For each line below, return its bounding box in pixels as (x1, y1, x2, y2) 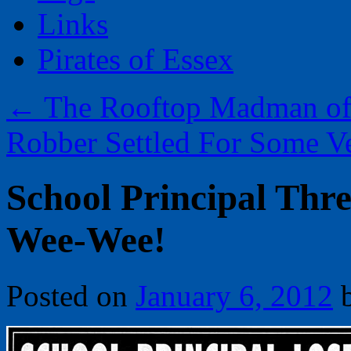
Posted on (6, 278, 128, 313)
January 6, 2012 (136, 278, 333, 313)
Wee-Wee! (6, 219, 166, 261)
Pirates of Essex (38, 42, 233, 76)
